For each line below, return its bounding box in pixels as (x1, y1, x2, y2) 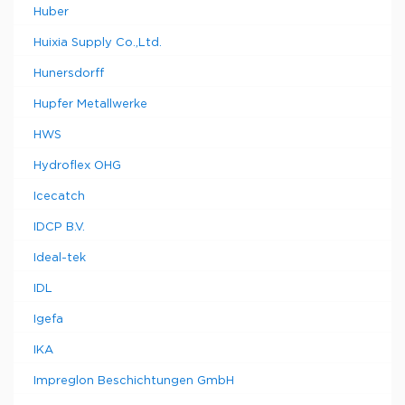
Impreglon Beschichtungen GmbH (33, 376, 234, 386)
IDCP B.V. (33, 222, 85, 232)
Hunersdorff (33, 69, 104, 79)
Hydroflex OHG (33, 161, 121, 171)
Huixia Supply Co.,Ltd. (33, 38, 162, 48)
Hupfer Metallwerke (33, 99, 147, 109)
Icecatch (33, 192, 85, 202)
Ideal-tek (33, 253, 86, 263)
